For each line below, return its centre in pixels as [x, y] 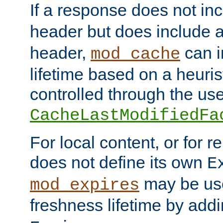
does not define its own [118, 162]
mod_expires [85, 185]
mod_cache [135, 54]
